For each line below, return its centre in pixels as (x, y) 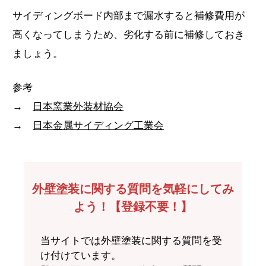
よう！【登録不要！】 (133, 206)
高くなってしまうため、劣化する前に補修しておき (129, 34)
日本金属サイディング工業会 (99, 125)
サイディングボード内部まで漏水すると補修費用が (129, 15)
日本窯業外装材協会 (78, 106)
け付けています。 (81, 255)
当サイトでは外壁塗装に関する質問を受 (132, 240)
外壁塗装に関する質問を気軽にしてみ (133, 189)
